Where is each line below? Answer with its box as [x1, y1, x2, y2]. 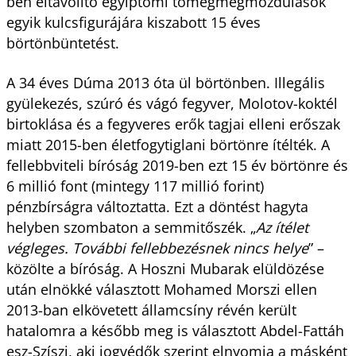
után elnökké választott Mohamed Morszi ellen [6, 279, 317, 299]
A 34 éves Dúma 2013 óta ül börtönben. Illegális [6, 72, 325, 92]
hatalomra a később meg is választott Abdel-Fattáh [6, 320, 344, 340]
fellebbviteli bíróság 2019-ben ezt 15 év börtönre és [6, 155, 348, 175]
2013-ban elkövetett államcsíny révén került [6, 300, 296, 319]
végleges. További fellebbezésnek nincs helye [6, 238, 308, 257]
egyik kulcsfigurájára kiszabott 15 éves [6, 12, 261, 32]
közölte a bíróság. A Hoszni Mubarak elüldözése [6, 258, 324, 278]
